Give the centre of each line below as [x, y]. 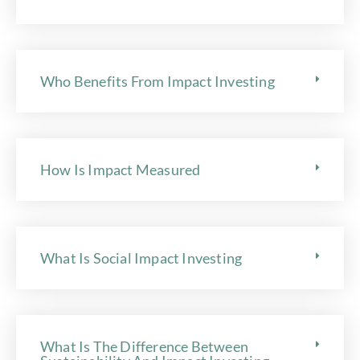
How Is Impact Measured [121, 169]
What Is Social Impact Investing [141, 258]
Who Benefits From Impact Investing [157, 81]
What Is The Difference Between [144, 346]
